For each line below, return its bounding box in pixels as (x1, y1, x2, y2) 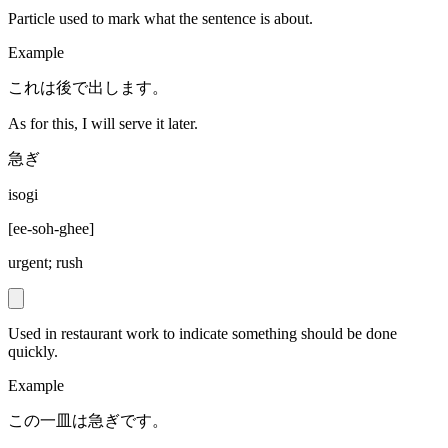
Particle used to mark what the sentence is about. (8, 10, 313, 28)
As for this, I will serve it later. (8, 115, 198, 133)
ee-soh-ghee (13, 220, 89, 238)
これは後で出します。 (8, 79, 168, 97)
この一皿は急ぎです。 (8, 412, 168, 430)
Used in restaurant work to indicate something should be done (8, 325, 397, 343)
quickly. (8, 343, 58, 361)
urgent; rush (8, 254, 83, 272)
